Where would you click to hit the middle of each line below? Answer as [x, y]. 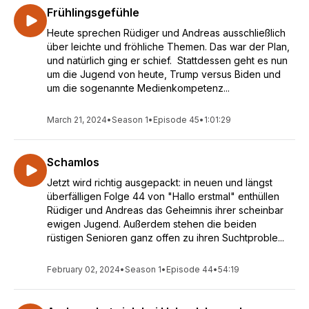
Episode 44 [190, 269]
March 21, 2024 [77, 120]
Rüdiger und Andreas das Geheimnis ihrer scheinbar [165, 210]
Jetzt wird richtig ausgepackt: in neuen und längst [160, 182]
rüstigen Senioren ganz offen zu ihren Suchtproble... [166, 238]
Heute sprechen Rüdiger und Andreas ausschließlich [166, 33]
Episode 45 [176, 120]
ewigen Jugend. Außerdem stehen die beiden [152, 224]
